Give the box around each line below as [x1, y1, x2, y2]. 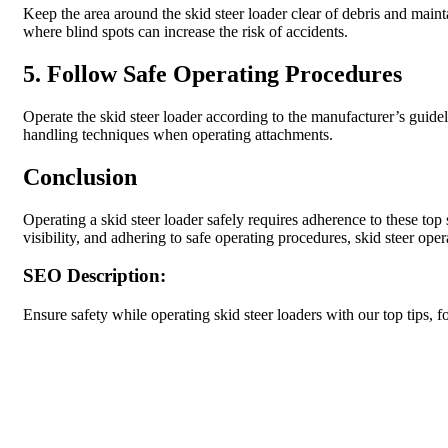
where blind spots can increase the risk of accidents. [23, 23, 348, 41]
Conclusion [23, 163, 137, 190]
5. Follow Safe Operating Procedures [23, 60, 402, 87]
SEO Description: [23, 265, 166, 287]
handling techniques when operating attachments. [23, 125, 333, 143]
